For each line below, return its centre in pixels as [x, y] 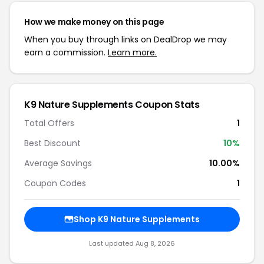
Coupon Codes [55, 183]
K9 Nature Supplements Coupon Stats [112, 105]
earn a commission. [66, 52]
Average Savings [58, 163]
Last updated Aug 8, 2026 [132, 243]
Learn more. [132, 52]
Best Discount [52, 143]
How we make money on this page [94, 22]
